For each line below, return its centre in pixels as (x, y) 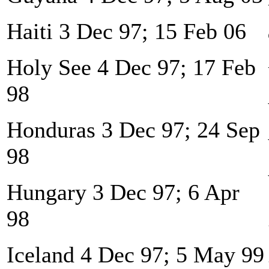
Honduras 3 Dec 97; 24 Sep (133, 129)
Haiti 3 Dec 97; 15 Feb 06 (126, 31)
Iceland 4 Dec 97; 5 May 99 (135, 254)
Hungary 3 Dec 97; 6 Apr (123, 192)
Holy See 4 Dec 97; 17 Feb (131, 67)
